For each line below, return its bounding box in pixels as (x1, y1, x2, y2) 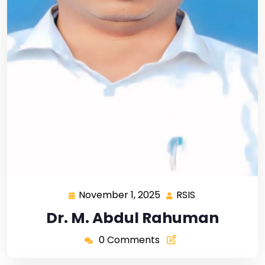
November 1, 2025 (79, 188, 160, 202)
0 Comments (98, 232, 160, 247)
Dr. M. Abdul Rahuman (46, 207, 219, 228)
